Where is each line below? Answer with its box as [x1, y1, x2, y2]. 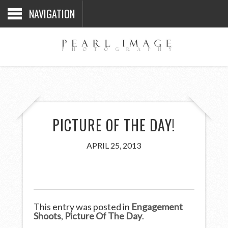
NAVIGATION [29, 6, 75, 21]
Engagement [131, 201, 183, 212]
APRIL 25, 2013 [87, 140, 141, 150]
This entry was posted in [34, 201, 132, 212]
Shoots [34, 210, 62, 221]
